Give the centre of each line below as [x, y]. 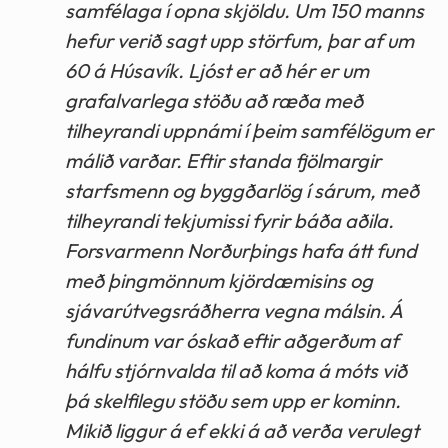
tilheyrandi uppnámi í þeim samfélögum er [249, 131]
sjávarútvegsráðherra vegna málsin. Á [233, 311]
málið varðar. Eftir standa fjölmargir [223, 161]
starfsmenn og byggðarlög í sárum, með [242, 191]
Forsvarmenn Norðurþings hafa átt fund [241, 251]
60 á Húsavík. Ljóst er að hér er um [217, 71]
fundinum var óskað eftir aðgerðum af [232, 341]
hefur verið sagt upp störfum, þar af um [239, 41]
